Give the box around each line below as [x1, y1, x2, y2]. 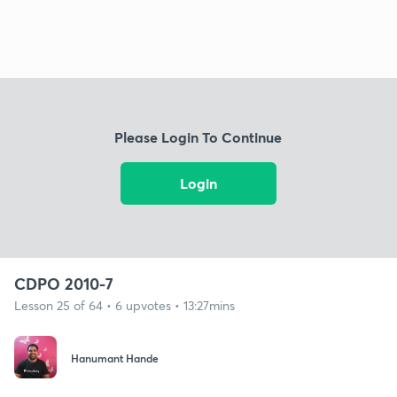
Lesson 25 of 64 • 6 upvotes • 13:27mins [14, 296, 235, 314]
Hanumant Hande [71, 351, 159, 366]
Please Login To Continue [114, 128, 283, 147]
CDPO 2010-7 [14, 272, 113, 294]
